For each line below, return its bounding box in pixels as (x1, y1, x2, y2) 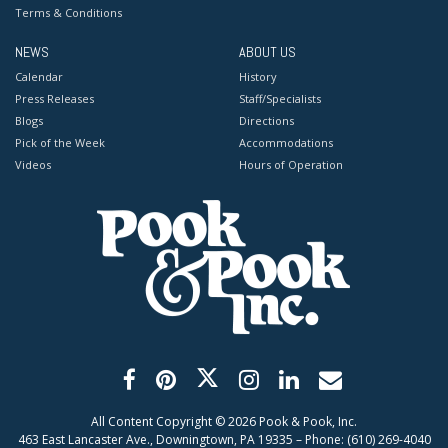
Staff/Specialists (239, 91, 321, 107)
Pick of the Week (15, 135, 105, 151)
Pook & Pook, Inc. (256, 413, 357, 431)
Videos (15, 157, 51, 173)
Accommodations (239, 135, 333, 151)
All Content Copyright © (91, 413, 228, 431)
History (239, 69, 277, 85)
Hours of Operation (239, 157, 343, 173)
